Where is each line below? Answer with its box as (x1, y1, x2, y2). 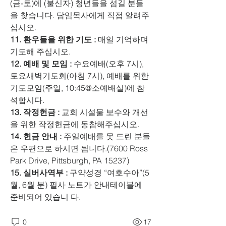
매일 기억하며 (96, 34, 148, 44)
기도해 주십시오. (10, 46, 73, 56)
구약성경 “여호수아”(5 (68, 167, 149, 178)
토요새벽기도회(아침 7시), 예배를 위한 (10, 71, 149, 81)
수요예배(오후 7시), (72, 59, 144, 69)
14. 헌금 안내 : (10, 131, 62, 141)
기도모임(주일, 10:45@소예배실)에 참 (10, 83, 145, 93)
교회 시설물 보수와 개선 (60, 107, 148, 117)
